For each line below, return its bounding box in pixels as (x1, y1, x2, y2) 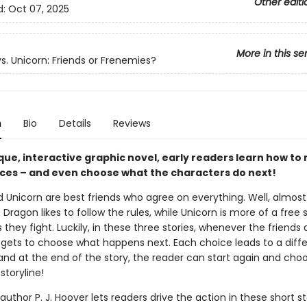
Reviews (112, 116, 151, 130)
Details (58, 116, 91, 130)
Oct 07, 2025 (8, 2, 69, 16)
